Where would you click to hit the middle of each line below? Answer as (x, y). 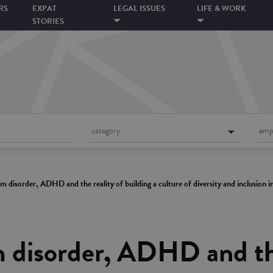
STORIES (48, 21)
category (106, 130)
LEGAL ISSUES (140, 9)
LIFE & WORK (222, 9)
